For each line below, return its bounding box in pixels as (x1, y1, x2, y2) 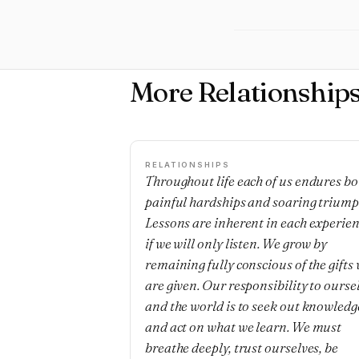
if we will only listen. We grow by (145, 235, 328, 252)
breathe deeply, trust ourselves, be (145, 339, 339, 356)
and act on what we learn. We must (145, 318, 342, 335)
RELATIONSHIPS (145, 160, 230, 169)
